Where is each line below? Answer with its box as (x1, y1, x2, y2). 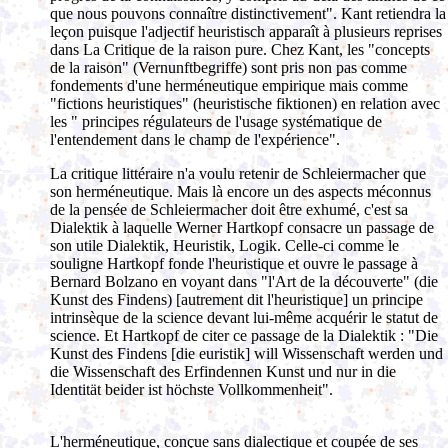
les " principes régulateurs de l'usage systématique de (50, 113, 382, 130)
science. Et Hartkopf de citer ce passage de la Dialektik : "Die (50, 327, 438, 344)
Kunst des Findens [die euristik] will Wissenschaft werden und (50, 345, 443, 362)
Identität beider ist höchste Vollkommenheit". (50, 381, 333, 398)
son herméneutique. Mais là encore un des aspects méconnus (50, 183, 431, 200)
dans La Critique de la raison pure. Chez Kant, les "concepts (50, 41, 430, 58)
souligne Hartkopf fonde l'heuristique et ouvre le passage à (50, 255, 418, 272)
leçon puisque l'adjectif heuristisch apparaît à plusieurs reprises (50, 23, 442, 40)
